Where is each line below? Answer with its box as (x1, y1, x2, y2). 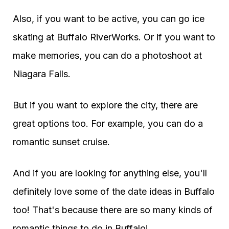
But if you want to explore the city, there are (13, 100, 198, 110)
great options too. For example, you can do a (13, 118, 203, 129)
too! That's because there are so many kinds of (13, 204, 213, 215)
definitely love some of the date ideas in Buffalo (13, 186, 215, 197)
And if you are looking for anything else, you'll (13, 168, 207, 178)
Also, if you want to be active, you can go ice (13, 13, 204, 24)
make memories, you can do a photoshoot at (13, 50, 202, 61)
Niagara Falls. (13, 68, 71, 79)
